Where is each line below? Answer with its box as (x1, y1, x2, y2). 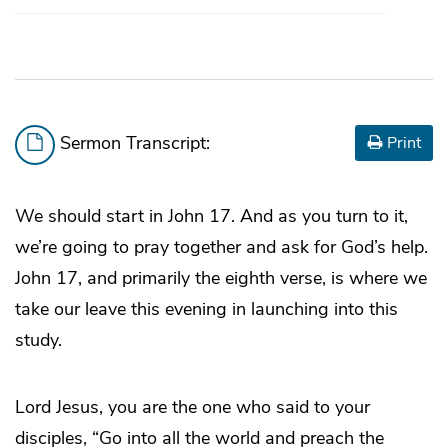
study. (15, 328, 62, 353)
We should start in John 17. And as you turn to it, (15, 204, 408, 229)
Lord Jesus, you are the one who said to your (15, 395, 370, 420)
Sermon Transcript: (55, 131, 210, 156)
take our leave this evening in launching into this (15, 297, 398, 322)
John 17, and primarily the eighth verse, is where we (15, 266, 427, 291)
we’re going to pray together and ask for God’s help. (15, 235, 428, 260)
